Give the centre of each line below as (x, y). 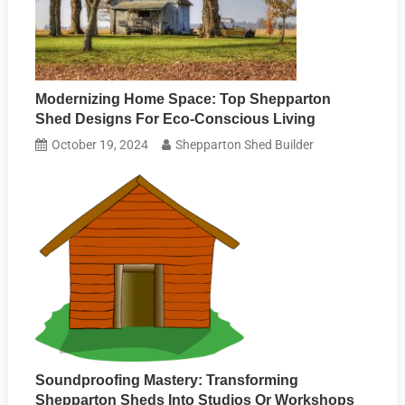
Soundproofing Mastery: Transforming (167, 381)
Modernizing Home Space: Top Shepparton (184, 99)
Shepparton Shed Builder (245, 145)
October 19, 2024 (100, 145)
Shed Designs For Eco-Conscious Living (176, 119)
